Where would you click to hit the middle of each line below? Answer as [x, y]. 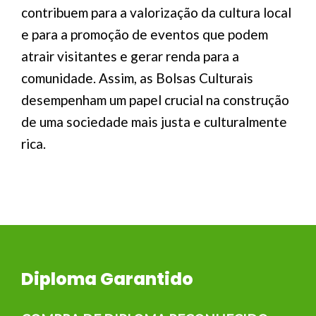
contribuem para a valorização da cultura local [156, 12]
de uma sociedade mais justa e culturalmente [154, 122]
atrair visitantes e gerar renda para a [130, 56]
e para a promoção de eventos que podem [145, 34]
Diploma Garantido [107, 279]
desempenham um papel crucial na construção [155, 100]
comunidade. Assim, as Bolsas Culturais [137, 78]
